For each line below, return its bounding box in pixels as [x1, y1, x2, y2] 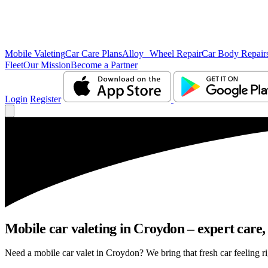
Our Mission [23, 60, 71, 70]
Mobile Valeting [5, 48, 65, 59]
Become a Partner [71, 60, 138, 70]
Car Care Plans [65, 48, 122, 59]
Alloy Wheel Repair [122, 48, 202, 59]
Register [30, 94, 61, 104]
